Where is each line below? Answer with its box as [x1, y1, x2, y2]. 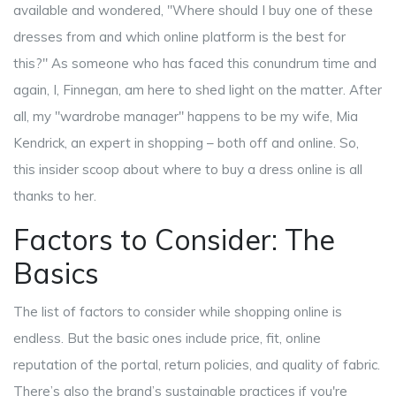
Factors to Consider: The [13, 222, 335, 258]
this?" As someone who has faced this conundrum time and [13, 55, 377, 72]
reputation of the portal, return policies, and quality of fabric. [13, 356, 380, 374]
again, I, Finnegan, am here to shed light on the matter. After [13, 81, 382, 99]
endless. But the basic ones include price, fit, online [13, 330, 321, 347]
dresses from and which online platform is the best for [13, 28, 346, 46]
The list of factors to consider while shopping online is [13, 303, 342, 321]
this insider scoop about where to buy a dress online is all [13, 161, 362, 179]
